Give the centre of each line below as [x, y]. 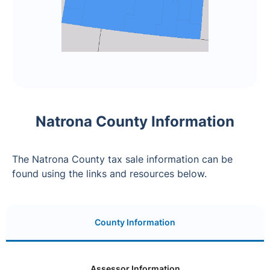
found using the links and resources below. [109, 173]
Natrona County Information [135, 121]
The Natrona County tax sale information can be [122, 159]
